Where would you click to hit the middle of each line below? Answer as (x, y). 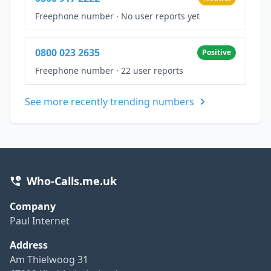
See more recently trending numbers (109, 101)
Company (33, 206)
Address (29, 245)
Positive (217, 52)
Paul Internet (40, 220)
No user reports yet (160, 16)
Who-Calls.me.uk (72, 181)
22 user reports (152, 70)
